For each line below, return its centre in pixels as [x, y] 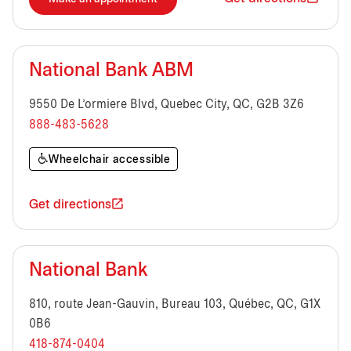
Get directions [70, 204]
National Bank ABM [111, 71]
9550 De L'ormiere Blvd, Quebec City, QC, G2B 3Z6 [166, 104]
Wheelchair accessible [110, 160]
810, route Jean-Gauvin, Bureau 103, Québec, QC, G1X [175, 304]
